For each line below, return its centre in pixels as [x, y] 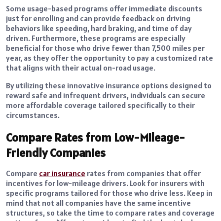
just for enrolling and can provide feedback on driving [98, 18]
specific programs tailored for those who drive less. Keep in [109, 193]
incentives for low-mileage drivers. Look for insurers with [105, 183]
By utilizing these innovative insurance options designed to [109, 86]
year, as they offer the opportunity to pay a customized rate [110, 58]
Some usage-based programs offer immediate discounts [104, 9]
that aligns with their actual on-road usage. [81, 68]
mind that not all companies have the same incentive [98, 203]
